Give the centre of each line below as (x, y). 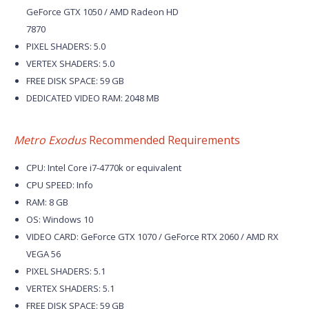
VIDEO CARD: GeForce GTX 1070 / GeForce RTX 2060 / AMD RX (152, 237)
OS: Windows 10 (60, 219)
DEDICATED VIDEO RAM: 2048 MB (93, 98)
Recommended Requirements (163, 140)
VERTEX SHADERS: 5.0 (70, 63)
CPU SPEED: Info (60, 185)
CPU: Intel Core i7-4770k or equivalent (104, 168)
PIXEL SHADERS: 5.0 (66, 46)
